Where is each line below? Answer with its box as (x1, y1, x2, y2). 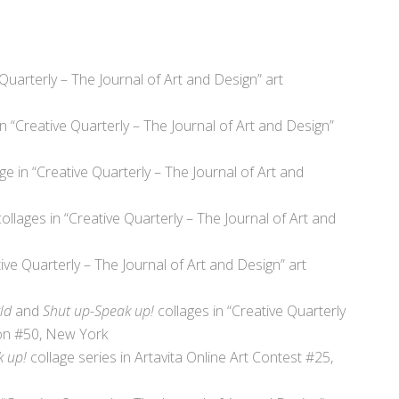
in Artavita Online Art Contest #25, (117, 347, 333, 368)
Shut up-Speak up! (43, 301, 154, 322)
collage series (30, 347, 117, 368)
